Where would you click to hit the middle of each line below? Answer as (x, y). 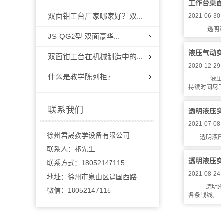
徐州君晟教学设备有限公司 (88, 135)
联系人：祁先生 (71, 149)
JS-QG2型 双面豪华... (84, 36)
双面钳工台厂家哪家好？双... (95, 16)
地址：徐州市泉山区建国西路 (92, 177)
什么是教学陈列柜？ (81, 77)
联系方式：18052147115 (86, 163)
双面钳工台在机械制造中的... (95, 56)
